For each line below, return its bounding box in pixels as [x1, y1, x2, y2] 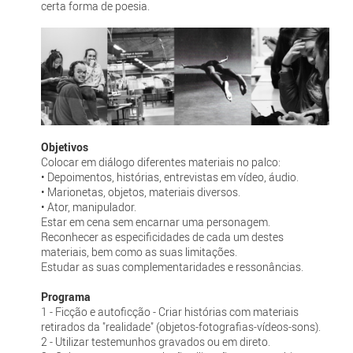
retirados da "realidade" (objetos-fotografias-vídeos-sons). [40, 318, 321, 334]
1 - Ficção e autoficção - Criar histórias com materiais [40, 303, 299, 319]
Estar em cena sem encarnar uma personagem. [40, 214, 270, 229]
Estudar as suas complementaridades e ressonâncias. [40, 258, 303, 274]
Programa [40, 288, 91, 304]
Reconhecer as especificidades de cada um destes [40, 229, 284, 244]
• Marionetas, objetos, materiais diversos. [40, 184, 240, 199]
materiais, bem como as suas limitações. [40, 243, 237, 259]
